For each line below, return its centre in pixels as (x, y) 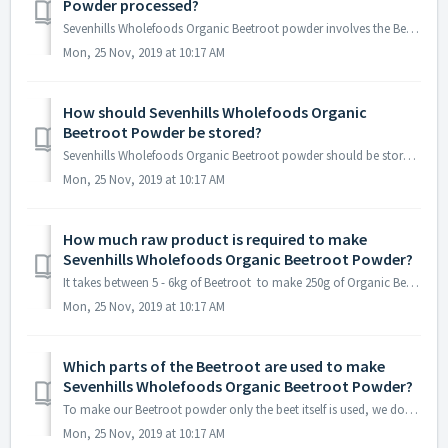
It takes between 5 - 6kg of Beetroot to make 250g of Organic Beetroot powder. (412, 283)
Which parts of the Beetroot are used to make (224, 366)
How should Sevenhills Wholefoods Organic (215, 112)
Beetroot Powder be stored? (162, 132)
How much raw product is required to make (215, 239)
